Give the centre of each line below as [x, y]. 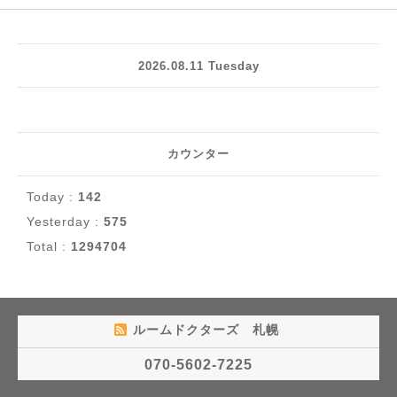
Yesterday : [65, 222]
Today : [52, 197]
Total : [49, 246]
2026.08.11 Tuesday [198, 66]
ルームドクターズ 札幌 [208, 330]
